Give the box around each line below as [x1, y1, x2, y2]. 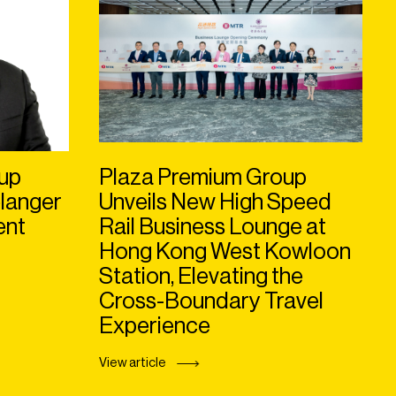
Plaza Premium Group [99, 166, 307, 190]
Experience [99, 315, 210, 339]
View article [99, 356, 166, 370]
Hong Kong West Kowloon [99, 240, 351, 264]
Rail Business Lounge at [99, 216, 326, 240]
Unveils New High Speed [99, 191, 331, 215]
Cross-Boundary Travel [99, 290, 324, 314]
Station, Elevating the [99, 265, 303, 289]
